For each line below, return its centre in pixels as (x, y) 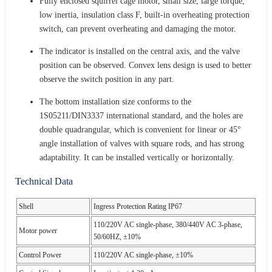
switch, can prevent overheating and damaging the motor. (138, 29)
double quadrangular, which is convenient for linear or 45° (140, 129)
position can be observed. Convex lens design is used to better (145, 65)
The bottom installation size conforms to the (115, 101)
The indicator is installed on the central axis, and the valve (140, 51)
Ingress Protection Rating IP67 (138, 206)
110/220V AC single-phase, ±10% (143, 255)
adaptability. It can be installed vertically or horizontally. (137, 157)
